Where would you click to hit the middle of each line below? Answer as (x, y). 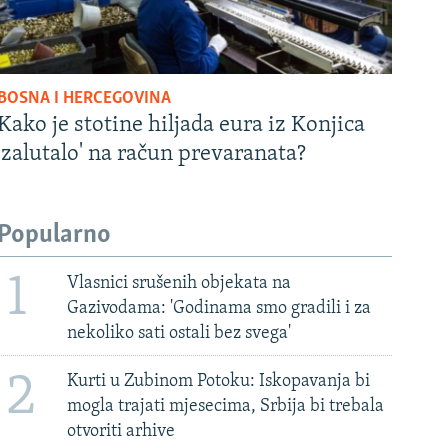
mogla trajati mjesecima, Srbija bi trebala (226, 407)
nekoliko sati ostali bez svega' (179, 333)
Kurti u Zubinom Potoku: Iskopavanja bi (219, 382)
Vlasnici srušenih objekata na (179, 283)
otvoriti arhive (121, 432)
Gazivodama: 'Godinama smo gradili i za (219, 308)
